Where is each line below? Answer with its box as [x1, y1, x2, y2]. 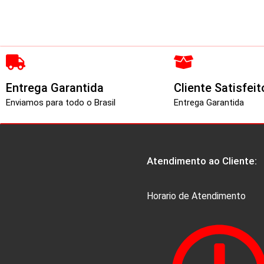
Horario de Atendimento [146, 190, 246, 202]
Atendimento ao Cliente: [146, 155, 257, 167]
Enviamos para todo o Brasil [6, 97, 115, 108]
